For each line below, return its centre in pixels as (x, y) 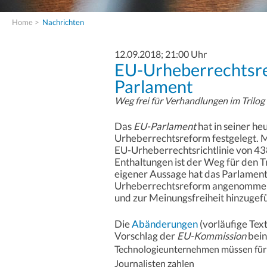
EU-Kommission (212, 236)
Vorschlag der (146, 236)
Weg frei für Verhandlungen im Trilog (190, 101)
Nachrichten (63, 22)
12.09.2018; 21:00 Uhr (161, 54)
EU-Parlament (165, 126)
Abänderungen (165, 224)
